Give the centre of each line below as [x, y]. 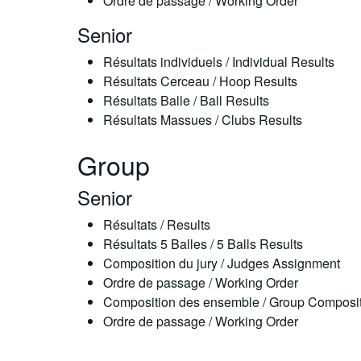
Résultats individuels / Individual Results [219, 62]
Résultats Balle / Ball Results [186, 100]
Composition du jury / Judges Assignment [222, 263]
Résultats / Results [157, 224]
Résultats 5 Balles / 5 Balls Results [203, 244]
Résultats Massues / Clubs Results [203, 120]
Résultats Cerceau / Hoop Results [200, 81]
